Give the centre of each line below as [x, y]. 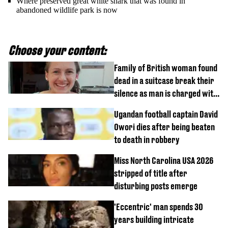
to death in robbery [147, 140]
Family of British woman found [166, 68]
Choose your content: [57, 51]
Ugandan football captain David [166, 115]
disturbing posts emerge [156, 186]
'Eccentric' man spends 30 [159, 207]
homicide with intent [149, 106]
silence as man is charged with [166, 94]
